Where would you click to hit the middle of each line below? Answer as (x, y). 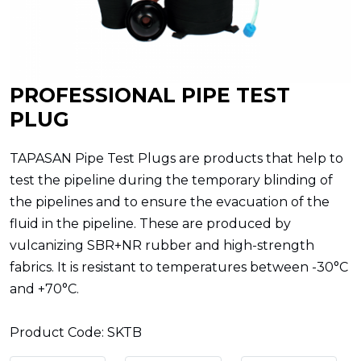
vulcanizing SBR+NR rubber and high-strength (162, 245)
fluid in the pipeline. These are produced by (150, 224)
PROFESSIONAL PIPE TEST (150, 95)
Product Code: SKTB (76, 332)
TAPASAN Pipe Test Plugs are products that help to (176, 158)
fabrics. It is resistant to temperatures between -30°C (179, 267)
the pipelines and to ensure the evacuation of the (170, 202)
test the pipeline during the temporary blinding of (171, 180)
